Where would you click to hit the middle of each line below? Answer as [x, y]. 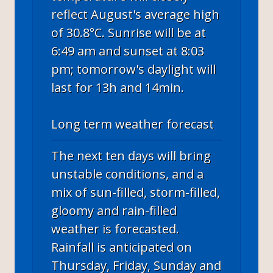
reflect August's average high [135, 14]
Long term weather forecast [133, 124]
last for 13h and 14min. [118, 87]
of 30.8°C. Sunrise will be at [129, 32]
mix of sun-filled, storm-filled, [136, 192]
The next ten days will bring [131, 155]
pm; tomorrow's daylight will [133, 69]
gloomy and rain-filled [114, 210]
